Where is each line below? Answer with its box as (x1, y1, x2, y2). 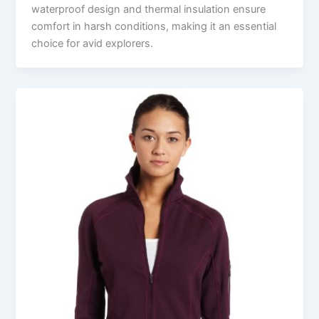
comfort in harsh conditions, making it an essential (31, 19, 277, 33)
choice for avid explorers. (31, 36, 154, 50)
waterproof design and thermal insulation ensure (31, 2, 266, 16)
